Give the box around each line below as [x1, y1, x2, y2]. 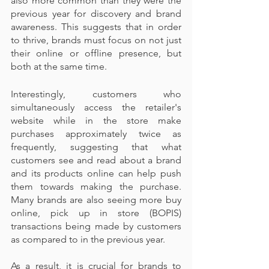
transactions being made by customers [11, 220, 181, 232]
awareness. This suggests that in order [11, 21, 181, 32]
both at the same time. [11, 61, 107, 72]
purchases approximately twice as [11, 128, 181, 139]
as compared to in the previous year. [11, 234, 165, 245]
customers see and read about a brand [11, 154, 181, 166]
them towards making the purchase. [11, 181, 181, 192]
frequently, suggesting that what [11, 141, 181, 153]
